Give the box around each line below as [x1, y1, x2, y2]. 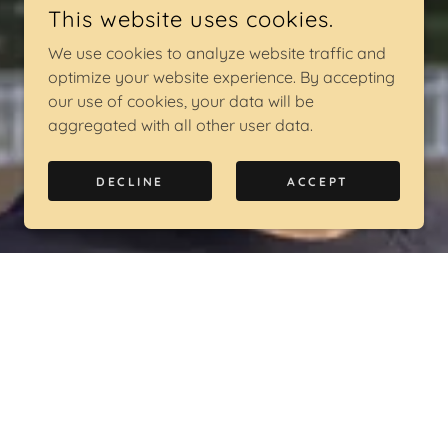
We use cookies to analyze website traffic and [48, 43, 386, 63]
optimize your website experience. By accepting [48, 67, 395, 87]
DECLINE [96, 173, 164, 189]
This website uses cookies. [48, 5, 334, 33]
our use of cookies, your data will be [48, 91, 314, 111]
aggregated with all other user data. [48, 115, 313, 135]
